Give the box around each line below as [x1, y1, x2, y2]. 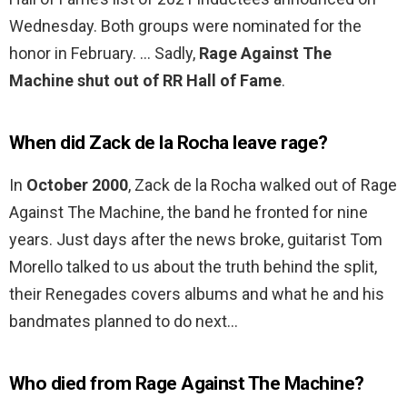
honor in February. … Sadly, [9, 44, 199, 64]
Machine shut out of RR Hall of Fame [9, 71, 282, 91]
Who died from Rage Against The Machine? [9, 372, 364, 395]
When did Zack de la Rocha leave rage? [9, 132, 328, 154]
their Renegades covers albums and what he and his [9, 284, 384, 304]
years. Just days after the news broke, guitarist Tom [9, 230, 382, 250]
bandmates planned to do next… [9, 312, 238, 332]
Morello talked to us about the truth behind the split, [9, 257, 377, 277]
